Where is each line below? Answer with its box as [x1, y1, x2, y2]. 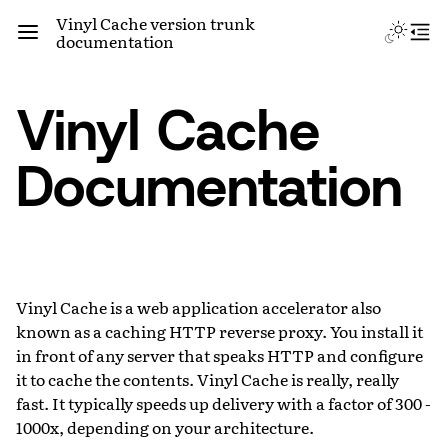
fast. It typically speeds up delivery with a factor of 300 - [16, 390, 431, 415]
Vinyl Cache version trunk [56, 11, 255, 35]
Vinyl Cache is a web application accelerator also [16, 294, 381, 319]
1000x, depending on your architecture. [16, 414, 314, 439]
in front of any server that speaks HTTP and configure [16, 342, 423, 367]
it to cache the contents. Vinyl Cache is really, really [16, 366, 399, 391]
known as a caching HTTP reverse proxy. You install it [16, 318, 423, 343]
